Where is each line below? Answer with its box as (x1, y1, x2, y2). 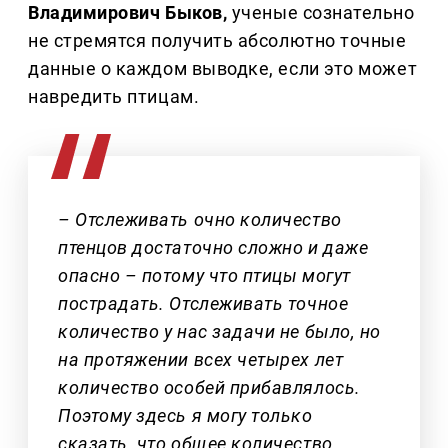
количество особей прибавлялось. (58, 376, 361, 398)
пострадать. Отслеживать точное (58, 292, 349, 314)
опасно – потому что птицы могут (58, 264, 351, 286)
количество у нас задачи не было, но (58, 320, 381, 342)
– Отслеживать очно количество (58, 208, 342, 230)
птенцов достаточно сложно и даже (58, 236, 369, 258)
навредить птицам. (28, 85, 200, 107)
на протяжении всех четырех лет (58, 348, 344, 370)
